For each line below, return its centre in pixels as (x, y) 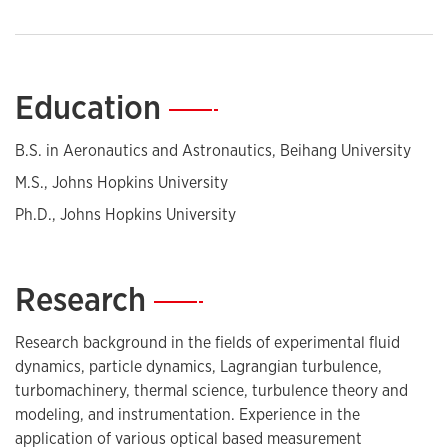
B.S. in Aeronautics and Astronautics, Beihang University (213, 151)
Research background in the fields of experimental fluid (207, 343)
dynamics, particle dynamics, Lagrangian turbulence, (198, 367)
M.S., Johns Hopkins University (121, 183)
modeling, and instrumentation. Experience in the (187, 415)
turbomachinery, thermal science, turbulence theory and (211, 391)
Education (92, 107)
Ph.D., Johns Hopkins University (125, 215)
